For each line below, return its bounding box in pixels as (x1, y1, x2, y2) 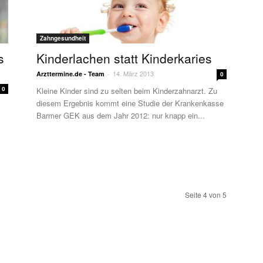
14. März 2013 (113, 69, 154, 78)
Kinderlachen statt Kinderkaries (36, 49, 212, 67)
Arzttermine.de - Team (36, 69, 104, 78)
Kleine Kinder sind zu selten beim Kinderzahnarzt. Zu (36, 85, 217, 96)
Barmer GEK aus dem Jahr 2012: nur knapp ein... (36, 110, 205, 121)
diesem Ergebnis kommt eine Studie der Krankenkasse (36, 97, 224, 109)
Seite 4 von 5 (185, 190, 227, 200)
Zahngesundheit (40, 34, 86, 42)
